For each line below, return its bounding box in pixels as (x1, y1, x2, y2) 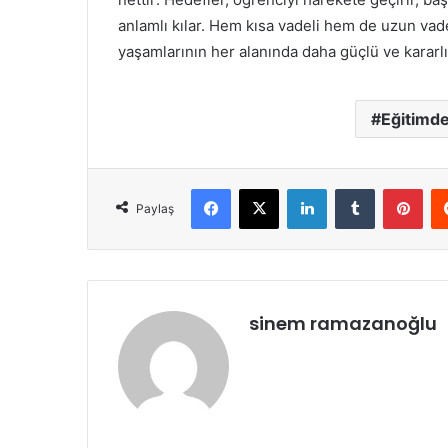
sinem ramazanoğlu (249, 310, 437, 336)
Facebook (230, 179, 291, 196)
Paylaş (136, 200, 174, 216)
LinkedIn (326, 179, 378, 196)
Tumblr (374, 179, 416, 196)
